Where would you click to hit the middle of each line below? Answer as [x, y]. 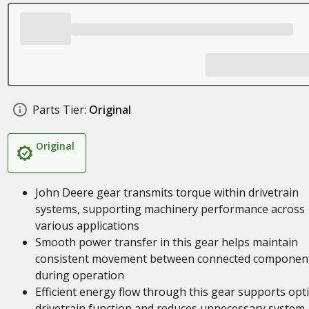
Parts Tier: [59, 110]
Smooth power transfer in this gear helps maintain [166, 242]
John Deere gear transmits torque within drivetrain [167, 192]
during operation [79, 275]
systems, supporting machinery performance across [170, 209]
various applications [87, 226]
